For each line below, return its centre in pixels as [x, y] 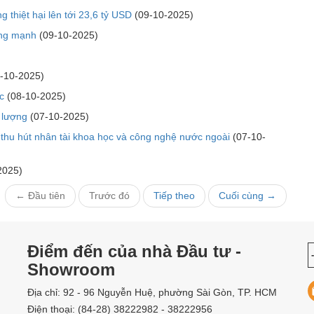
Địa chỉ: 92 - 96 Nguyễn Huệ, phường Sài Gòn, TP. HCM [152, 292]
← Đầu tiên [40, 195]
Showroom [71, 269]
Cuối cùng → [247, 195]
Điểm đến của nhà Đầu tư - [134, 251]
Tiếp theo [174, 195]
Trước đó [109, 195]
